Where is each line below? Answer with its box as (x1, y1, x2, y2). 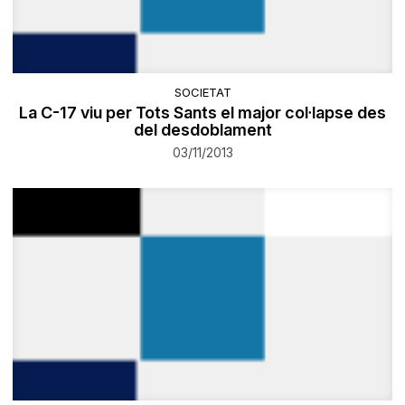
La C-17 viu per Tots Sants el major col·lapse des (19, 102, 386, 122)
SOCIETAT (174, 84, 231, 99)
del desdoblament (133, 119, 272, 139)
